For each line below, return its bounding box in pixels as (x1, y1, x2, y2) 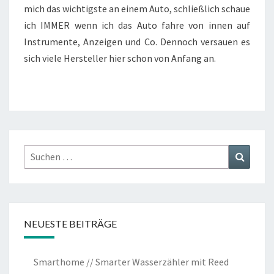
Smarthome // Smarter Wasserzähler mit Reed (34, 255, 229, 268)
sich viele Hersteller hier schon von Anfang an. (24, 51, 216, 64)
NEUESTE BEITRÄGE (24, 217, 117, 229)
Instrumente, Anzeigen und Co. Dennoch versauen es (24, 35, 250, 48)
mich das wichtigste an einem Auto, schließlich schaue (24, 2, 250, 15)
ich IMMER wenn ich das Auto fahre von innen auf (24, 18, 250, 31)
